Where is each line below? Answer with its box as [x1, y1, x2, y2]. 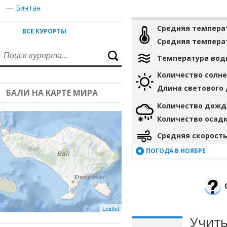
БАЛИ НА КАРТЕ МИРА [6, 87, 98, 98]
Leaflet [102, 204, 119, 212]
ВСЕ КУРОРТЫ [22, 27, 66, 35]
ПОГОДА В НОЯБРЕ [146, 146, 206, 155]
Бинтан [16, 3, 41, 13]
